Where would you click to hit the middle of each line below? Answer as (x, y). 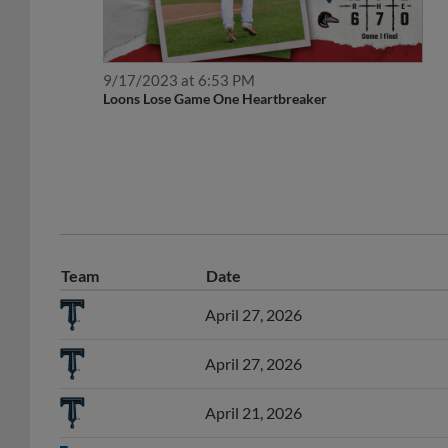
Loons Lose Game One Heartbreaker (217, 99)
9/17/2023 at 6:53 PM (179, 80)
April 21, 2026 (253, 413)
